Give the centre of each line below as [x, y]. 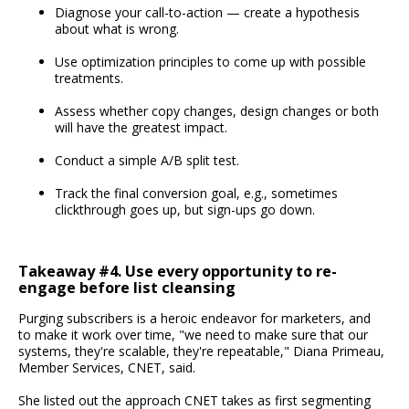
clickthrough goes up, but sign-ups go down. [185, 210]
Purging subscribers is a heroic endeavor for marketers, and [194, 319]
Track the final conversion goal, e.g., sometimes [196, 194]
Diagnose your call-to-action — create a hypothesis [207, 13]
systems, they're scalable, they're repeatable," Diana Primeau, [201, 351]
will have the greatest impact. [141, 128]
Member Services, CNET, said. [107, 368]
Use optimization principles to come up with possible [210, 62]
